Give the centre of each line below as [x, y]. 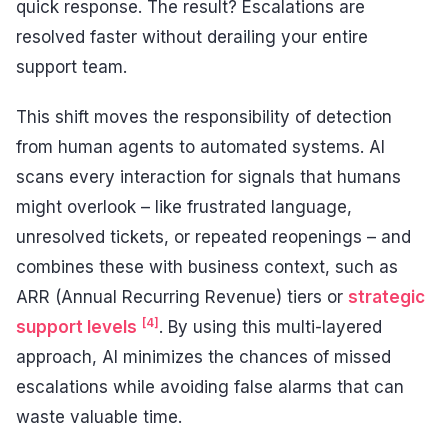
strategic [386, 296]
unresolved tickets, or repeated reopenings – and [213, 236]
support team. [71, 67]
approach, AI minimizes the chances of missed [203, 356]
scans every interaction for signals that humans [208, 176]
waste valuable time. [99, 416]
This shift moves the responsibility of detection [204, 116]
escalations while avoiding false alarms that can [210, 386]
